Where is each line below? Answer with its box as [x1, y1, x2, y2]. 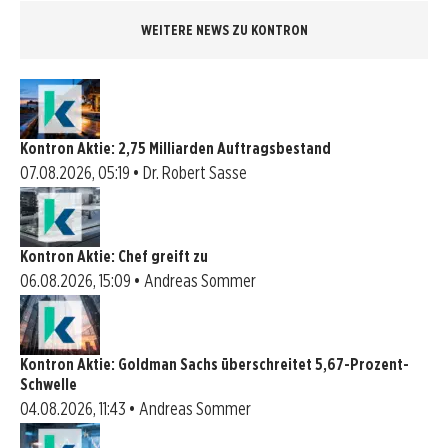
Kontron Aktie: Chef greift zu [20, 246, 208, 266]
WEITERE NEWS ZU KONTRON [140, 21, 308, 38]
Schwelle [20, 374, 77, 394]
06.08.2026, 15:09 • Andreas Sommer [20, 269, 256, 291]
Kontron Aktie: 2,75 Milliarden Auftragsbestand [20, 138, 331, 158]
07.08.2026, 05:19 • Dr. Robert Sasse [20, 161, 247, 183]
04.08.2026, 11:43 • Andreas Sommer [20, 397, 251, 419]
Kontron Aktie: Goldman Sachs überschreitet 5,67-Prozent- [20, 354, 409, 374]
